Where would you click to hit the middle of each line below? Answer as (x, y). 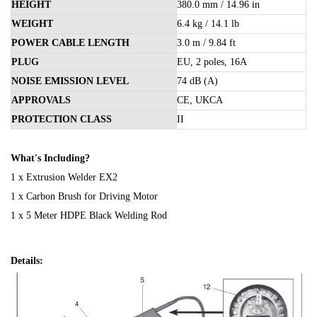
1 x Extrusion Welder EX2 (64, 177)
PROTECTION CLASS (62, 119)
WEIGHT (32, 23)
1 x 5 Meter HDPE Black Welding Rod (89, 215)
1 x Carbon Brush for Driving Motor (84, 196)
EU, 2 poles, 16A (212, 62)
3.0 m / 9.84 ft (206, 42)
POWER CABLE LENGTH (70, 42)
